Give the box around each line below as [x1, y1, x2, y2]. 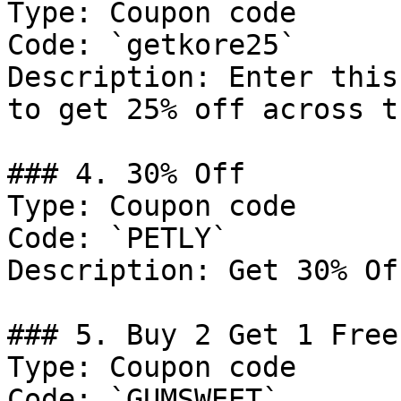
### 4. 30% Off [7, 158, 245, 190]
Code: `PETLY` [7, 222, 228, 254]
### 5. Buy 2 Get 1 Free [7, 319, 398, 351]
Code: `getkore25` [7, 29, 296, 61]
